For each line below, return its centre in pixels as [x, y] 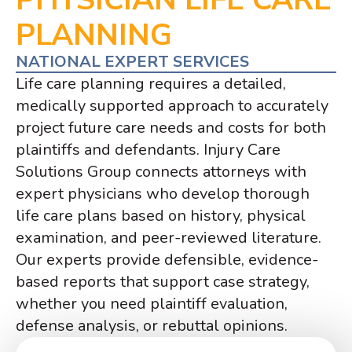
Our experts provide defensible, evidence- [167, 260]
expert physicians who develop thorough [163, 194]
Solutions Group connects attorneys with [161, 172]
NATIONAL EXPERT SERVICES [132, 62]
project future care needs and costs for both [171, 128]
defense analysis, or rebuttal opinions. [154, 326]
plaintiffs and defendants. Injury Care [148, 150]
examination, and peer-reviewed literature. [169, 238]
